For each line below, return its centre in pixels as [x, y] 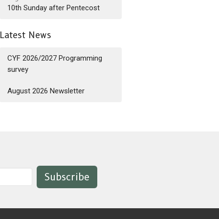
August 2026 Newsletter [46, 91]
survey [18, 69]
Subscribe [67, 177]
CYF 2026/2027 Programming [55, 58]
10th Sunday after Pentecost [54, 8]
